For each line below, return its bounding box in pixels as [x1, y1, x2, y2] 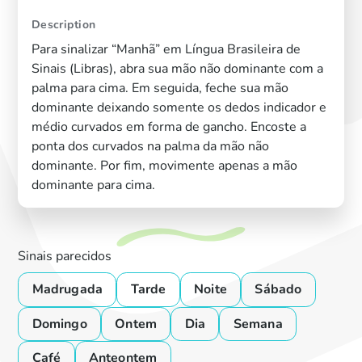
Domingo [32, 314, 87, 333]
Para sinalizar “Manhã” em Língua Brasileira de [31, 40, 301, 58]
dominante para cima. [31, 175, 155, 194]
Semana [233, 314, 283, 333]
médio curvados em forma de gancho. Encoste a [31, 117, 306, 136]
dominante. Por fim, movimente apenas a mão [31, 156, 297, 175]
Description [31, 17, 96, 33]
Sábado [255, 280, 302, 299]
